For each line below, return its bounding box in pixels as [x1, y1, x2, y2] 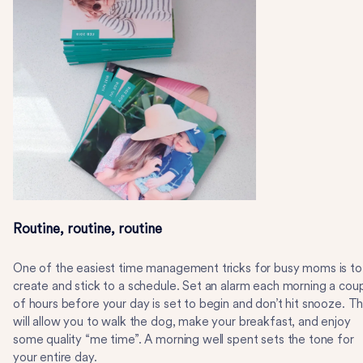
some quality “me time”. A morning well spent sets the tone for [13, 332, 354, 347]
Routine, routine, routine [13, 220, 162, 237]
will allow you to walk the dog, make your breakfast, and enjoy [13, 314, 351, 329]
